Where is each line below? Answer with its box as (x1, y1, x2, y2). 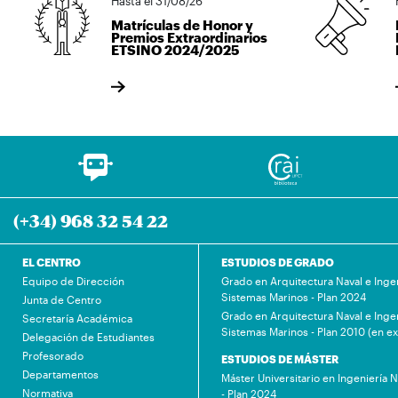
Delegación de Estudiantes (22, 330, 155, 343)
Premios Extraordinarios (111, 28, 267, 45)
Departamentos (22, 367, 99, 380)
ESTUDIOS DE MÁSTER (221, 352, 338, 365)
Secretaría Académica (22, 311, 132, 324)
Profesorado (22, 348, 84, 362)
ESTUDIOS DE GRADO (221, 255, 334, 268)
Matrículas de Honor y (111, 16, 253, 33)
